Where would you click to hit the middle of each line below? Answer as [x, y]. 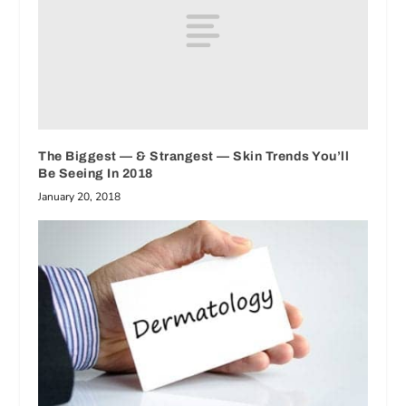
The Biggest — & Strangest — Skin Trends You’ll [194, 157]
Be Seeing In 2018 [96, 174]
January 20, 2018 [80, 197]
